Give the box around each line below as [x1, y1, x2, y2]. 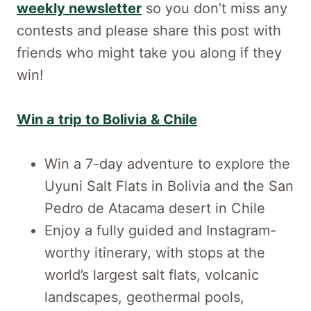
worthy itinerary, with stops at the [44, 244, 265, 261]
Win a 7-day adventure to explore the [44, 155, 290, 172]
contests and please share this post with [17, 22, 281, 39]
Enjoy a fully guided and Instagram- [44, 221, 276, 239]
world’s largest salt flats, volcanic [44, 266, 259, 283]
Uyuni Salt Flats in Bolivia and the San [44, 177, 294, 194]
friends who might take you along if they [17, 44, 282, 61]
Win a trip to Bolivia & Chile [17, 110, 197, 128]
